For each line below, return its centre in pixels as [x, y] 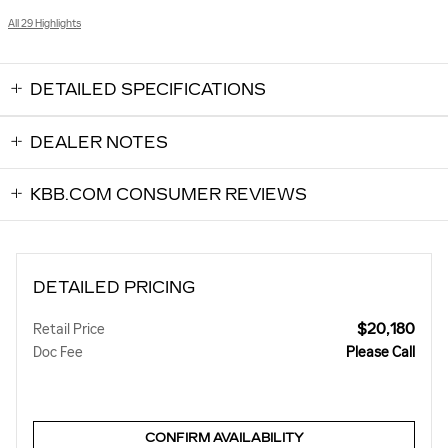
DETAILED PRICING [114, 287]
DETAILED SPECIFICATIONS [148, 89]
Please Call [380, 352]
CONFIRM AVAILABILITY [224, 438]
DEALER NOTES [99, 142]
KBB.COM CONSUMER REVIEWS [168, 194]
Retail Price [69, 329]
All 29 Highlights [44, 23]
